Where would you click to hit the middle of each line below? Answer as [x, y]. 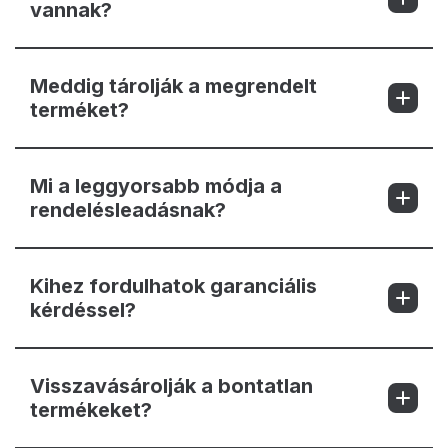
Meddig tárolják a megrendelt [173, 85]
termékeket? [91, 409]
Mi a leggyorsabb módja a [156, 185]
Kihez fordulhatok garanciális [173, 285]
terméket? [79, 109]
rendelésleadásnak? [128, 209]
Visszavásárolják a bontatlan [171, 385]
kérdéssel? [83, 309]
